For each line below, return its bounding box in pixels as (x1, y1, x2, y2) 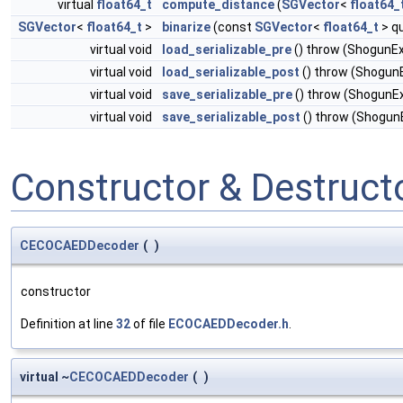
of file (130, 317, 168, 332)
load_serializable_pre (162, 42, 291, 58)
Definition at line (21, 317, 116, 332)
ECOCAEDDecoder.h (168, 317, 289, 332)
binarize (162, 20, 210, 35)
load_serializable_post (162, 65, 300, 80)
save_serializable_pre (162, 87, 292, 103)
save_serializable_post (162, 110, 300, 125)
